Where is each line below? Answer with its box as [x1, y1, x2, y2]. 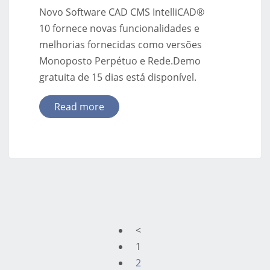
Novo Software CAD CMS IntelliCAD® [39, 5, 204, 19]
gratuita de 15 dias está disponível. [39, 71, 196, 84]
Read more [54, 100, 104, 114]
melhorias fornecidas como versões [39, 38, 202, 52]
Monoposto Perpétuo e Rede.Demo [39, 54, 201, 68]
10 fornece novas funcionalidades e [39, 22, 199, 36]
